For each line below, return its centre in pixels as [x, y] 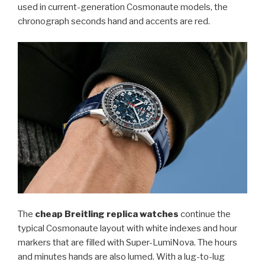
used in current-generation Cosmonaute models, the [123, 7]
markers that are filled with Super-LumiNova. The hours [127, 242]
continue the [205, 214]
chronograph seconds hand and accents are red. [114, 22]
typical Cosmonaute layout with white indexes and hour [127, 228]
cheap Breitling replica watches [107, 214]
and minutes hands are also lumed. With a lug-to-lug [121, 256]
